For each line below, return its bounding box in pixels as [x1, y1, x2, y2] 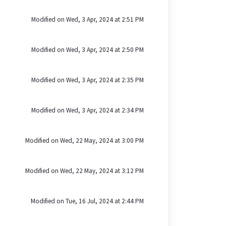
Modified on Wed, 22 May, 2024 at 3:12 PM [25, 166, 144, 175]
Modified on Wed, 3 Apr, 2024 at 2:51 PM [31, 15, 144, 24]
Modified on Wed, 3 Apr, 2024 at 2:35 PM [31, 76, 144, 84]
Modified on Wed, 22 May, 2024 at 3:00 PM [25, 136, 144, 145]
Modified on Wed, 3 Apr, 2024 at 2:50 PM [31, 45, 144, 54]
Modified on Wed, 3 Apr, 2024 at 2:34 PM [31, 106, 144, 115]
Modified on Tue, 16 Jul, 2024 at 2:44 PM [30, 197, 144, 205]
